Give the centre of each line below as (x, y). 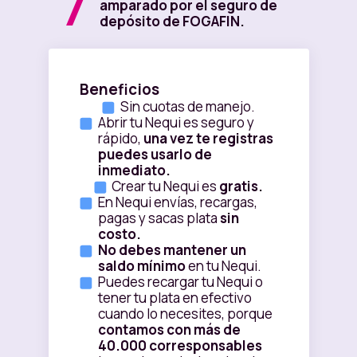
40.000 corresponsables (180, 346)
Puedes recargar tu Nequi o (180, 282)
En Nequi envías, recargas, (177, 202)
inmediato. (134, 171)
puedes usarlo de (155, 155)
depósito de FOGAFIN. (172, 22)
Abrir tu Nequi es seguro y (176, 123)
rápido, (120, 139)
